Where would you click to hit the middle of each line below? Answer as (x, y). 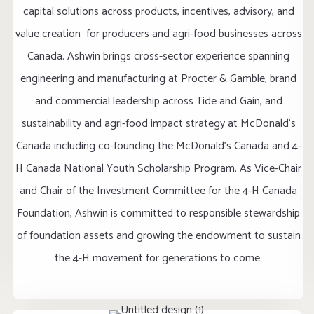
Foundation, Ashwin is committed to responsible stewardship (159, 213)
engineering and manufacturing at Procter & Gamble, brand (159, 79)
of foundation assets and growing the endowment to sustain (158, 236)
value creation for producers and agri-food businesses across (158, 34)
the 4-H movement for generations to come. (159, 258)
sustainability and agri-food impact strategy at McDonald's (158, 124)
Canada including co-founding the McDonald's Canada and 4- (158, 146)
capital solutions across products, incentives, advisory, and (158, 12)
